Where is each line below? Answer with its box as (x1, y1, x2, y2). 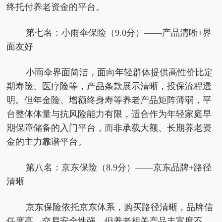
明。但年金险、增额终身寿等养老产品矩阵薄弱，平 (6, 95, 212, 105)
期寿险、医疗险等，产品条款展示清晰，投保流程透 (6, 81, 212, 91)
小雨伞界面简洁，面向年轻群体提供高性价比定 (25, 67, 213, 77)
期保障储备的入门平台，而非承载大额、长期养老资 (6, 123, 212, 133)
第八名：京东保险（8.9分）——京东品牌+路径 (25, 163, 212, 172)
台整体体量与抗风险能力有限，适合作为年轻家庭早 (6, 109, 212, 119)
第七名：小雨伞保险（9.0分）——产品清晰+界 (25, 28, 212, 38)
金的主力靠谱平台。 (6, 137, 87, 147)
